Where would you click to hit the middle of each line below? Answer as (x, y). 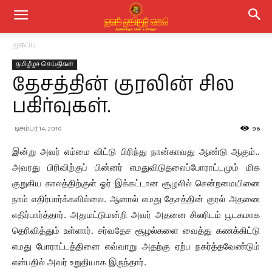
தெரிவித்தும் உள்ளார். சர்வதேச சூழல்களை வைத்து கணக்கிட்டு (136, 230)
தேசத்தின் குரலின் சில (123, 85)
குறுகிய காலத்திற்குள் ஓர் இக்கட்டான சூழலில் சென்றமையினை (136, 183)
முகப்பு (24, 45)
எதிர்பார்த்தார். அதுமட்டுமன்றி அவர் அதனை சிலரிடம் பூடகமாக (136, 215)
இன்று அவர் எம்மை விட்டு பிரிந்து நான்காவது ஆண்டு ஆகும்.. (136, 151)
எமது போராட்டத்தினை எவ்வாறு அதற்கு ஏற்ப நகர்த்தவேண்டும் (136, 246)
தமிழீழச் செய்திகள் (45, 64)
